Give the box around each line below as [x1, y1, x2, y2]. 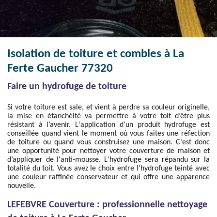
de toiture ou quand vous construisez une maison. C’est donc [7, 139, 210, 146]
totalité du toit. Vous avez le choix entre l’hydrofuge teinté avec [7, 165, 210, 172]
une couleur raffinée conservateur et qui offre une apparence [7, 173, 210, 181]
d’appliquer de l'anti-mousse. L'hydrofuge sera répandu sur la [7, 156, 210, 164]
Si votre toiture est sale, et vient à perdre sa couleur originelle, [7, 104, 210, 111]
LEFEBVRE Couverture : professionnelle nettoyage [7, 200, 207, 210]
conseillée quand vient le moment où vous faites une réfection [7, 130, 210, 138]
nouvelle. [7, 182, 36, 190]
